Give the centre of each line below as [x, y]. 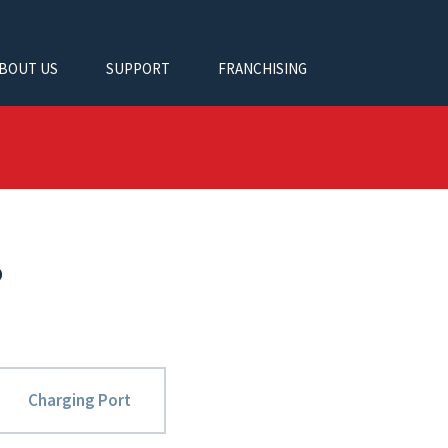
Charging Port [80, 400]
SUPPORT [138, 68]
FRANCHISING [262, 68]
